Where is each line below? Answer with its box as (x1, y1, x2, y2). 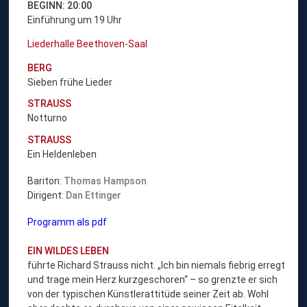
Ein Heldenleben (27, 148, 97, 160)
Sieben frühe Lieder (27, 76, 113, 88)
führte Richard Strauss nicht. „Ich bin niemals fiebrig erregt (27, 259, 286, 271)
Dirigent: (27, 189, 66, 201)
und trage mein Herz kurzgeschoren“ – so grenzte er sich (27, 273, 278, 285)
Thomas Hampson (64, 175, 147, 186)
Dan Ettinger (66, 189, 122, 201)
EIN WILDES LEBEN (27, 245, 110, 256)
